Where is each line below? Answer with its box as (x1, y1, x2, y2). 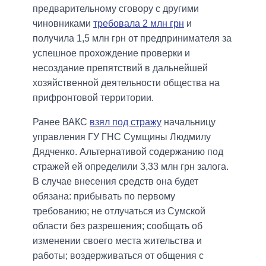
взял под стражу (90, 116, 161, 127)
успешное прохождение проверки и (33, 47, 190, 58)
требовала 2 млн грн (93, 18, 184, 28)
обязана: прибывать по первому (33, 191, 175, 201)
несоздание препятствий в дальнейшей (33, 62, 208, 73)
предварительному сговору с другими (33, 3, 199, 14)
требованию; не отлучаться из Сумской (33, 205, 205, 216)
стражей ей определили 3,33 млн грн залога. (33, 161, 229, 172)
